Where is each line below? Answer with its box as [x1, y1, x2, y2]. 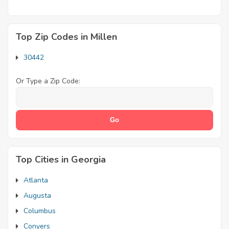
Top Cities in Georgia [16, 153, 106, 166]
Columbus [24, 205, 56, 216]
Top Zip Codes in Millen [16, 30, 117, 43]
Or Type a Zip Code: [16, 76, 80, 86]
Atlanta [24, 175, 48, 185]
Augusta [24, 190, 51, 200]
